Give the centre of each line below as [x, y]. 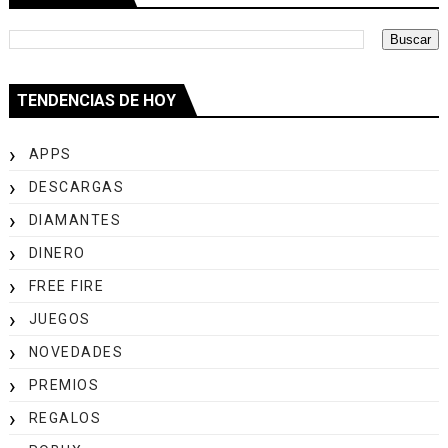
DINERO [57, 252]
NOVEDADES [76, 351]
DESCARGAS [76, 186]
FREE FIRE [66, 285]
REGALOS [65, 417]
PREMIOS [64, 384]
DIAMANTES [75, 219]
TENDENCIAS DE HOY [96, 100]
